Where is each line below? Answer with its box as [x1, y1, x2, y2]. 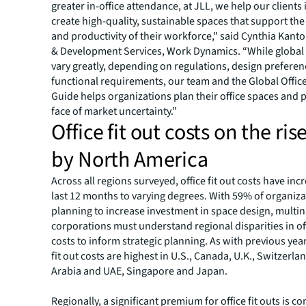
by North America [51, 144, 208, 176]
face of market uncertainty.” [51, 104, 178, 119]
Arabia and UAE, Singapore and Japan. [51, 264, 228, 279]
